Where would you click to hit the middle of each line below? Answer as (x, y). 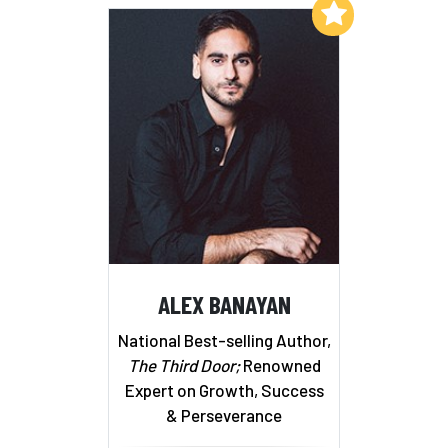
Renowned (280, 364)
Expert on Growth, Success (224, 389)
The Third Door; (183, 364)
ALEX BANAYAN (224, 304)
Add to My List (257, 12)
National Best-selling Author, (224, 339)
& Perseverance (224, 414)
